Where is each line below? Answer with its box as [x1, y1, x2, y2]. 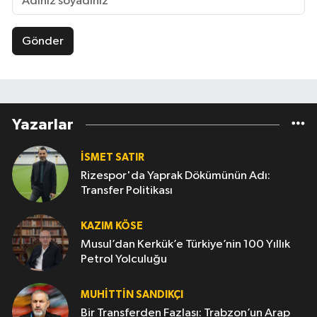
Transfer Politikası [81, 185, 173, 197]
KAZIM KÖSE [81, 221, 143, 232]
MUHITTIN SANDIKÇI [81, 289, 183, 301]
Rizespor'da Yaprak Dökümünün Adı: [81, 170, 270, 183]
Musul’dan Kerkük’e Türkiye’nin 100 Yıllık [81, 238, 290, 251]
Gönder [21, 35, 64, 47]
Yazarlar [12, 117, 74, 133]
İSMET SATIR [81, 152, 144, 163]
